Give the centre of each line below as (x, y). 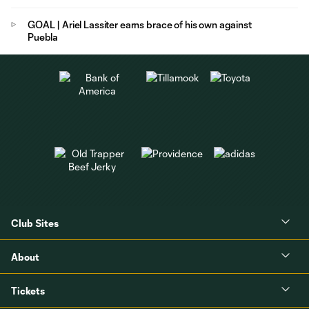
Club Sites (35, 223)
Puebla (43, 37)
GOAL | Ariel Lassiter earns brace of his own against (42, 24)
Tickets (28, 290)
